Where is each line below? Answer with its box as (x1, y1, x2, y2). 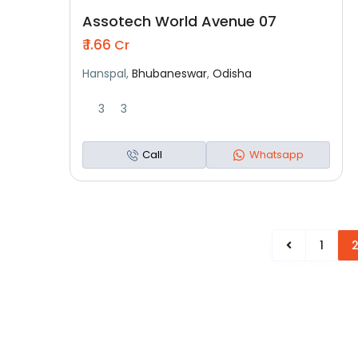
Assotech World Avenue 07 (82, 11, 276, 32)
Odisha (213, 66, 252, 82)
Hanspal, (82, 66, 132, 82)
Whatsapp (249, 147, 304, 163)
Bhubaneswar (132, 66, 207, 82)
